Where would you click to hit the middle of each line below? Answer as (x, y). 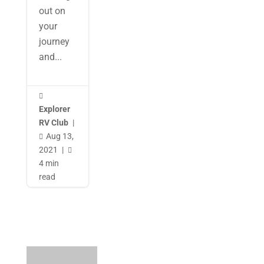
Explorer (54, 109)
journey (54, 42)
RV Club (53, 123)
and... (50, 57)
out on (52, 11)
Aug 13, (60, 136)
